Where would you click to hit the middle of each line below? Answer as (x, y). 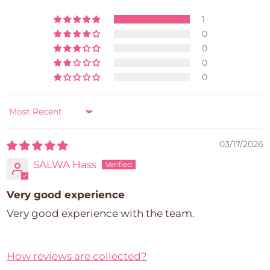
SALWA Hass (65, 164)
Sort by (24, 117)
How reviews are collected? (77, 256)
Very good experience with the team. (101, 213)
